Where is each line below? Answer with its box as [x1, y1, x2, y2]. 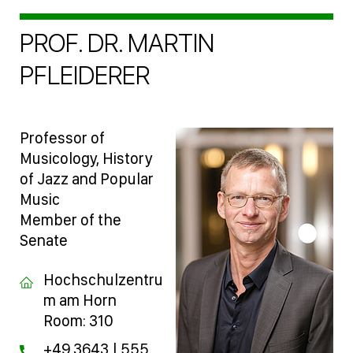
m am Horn [43, 290, 117, 310]
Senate [20, 230, 68, 250]
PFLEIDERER [20, 60, 150, 91]
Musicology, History [20, 148, 152, 168]
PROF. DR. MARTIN [20, 28, 214, 58]
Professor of [20, 128, 105, 147]
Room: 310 [43, 310, 113, 330]
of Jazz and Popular [20, 169, 154, 188]
